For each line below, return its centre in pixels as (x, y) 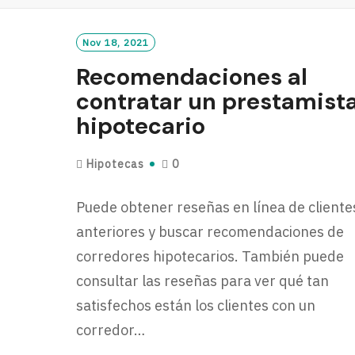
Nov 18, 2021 (116, 42)
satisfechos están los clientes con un (196, 305)
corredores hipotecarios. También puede (210, 256)
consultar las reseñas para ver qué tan (203, 281)
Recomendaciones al (192, 77)
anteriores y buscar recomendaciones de (210, 232)
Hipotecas (116, 164)
